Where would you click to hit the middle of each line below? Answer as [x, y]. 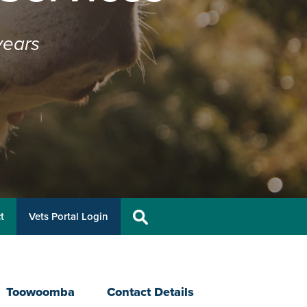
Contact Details [150, 292]
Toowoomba [40, 292]
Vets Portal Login [69, 216]
